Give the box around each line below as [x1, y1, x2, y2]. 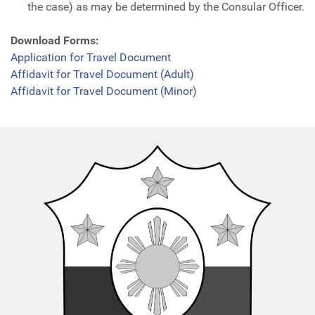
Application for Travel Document [11, 51, 171, 65]
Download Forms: [11, 34, 99, 48]
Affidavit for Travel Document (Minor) [11, 84, 197, 98]
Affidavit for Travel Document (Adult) [11, 67, 194, 82]
